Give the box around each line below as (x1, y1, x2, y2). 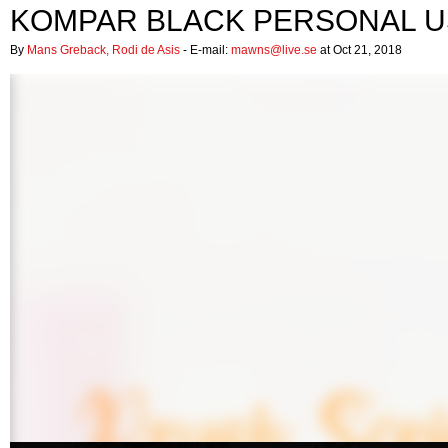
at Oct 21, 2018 (317, 43, 402, 57)
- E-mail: (180, 43, 231, 57)
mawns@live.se (231, 43, 317, 57)
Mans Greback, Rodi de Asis (27, 43, 180, 57)
